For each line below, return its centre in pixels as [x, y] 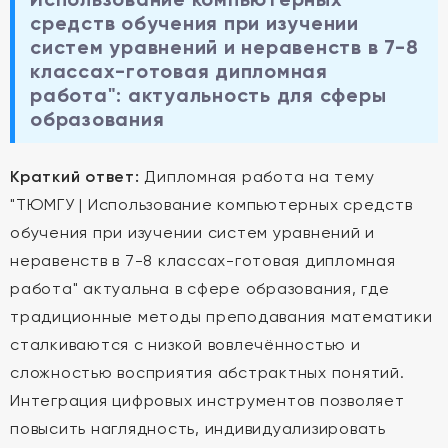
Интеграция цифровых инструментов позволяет [207, 400]
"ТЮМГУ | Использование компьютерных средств [211, 204]
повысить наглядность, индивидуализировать [198, 428]
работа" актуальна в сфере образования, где [200, 288]
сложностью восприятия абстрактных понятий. [207, 372]
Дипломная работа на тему [257, 176]
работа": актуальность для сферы [208, 95]
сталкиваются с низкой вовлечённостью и [185, 344]
